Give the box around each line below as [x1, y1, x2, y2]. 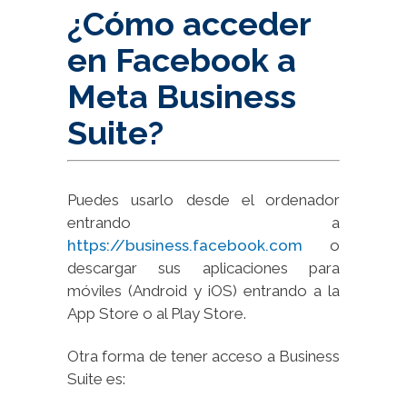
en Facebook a [67, 40, 296, 79]
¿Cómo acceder [67, 4, 311, 43]
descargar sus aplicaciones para [67, 258, 340, 277]
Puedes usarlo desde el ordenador [67, 190, 340, 209]
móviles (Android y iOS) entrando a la [67, 281, 340, 300]
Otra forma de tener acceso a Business [67, 346, 340, 365]
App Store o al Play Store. [67, 303, 246, 323]
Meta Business [67, 76, 296, 115]
